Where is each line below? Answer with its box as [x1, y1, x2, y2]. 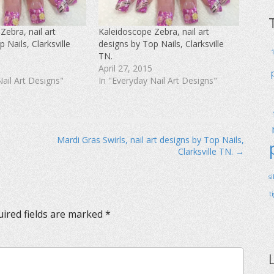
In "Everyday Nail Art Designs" [98, 75, 217, 87]
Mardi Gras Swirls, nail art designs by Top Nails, [57, 134, 244, 146]
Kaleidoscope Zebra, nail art [98, 26, 209, 38]
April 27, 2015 [98, 62, 152, 75]
